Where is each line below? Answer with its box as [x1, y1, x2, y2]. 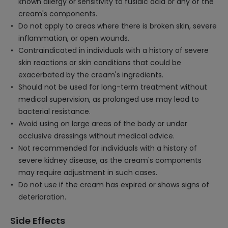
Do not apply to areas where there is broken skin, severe [18, 21, 217, 31]
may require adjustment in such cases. [18, 167, 157, 178]
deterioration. [18, 192, 66, 202]
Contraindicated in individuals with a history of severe [18, 45, 209, 55]
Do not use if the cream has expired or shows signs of [18, 180, 209, 190]
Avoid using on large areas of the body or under [18, 119, 187, 129]
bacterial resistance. [18, 106, 91, 117]
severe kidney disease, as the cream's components [18, 155, 202, 165]
